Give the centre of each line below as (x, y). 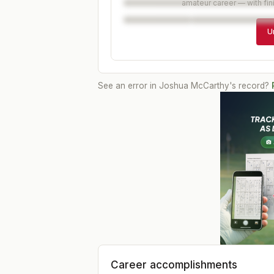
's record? (249, 85)
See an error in (128, 85)
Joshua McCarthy (194, 85)
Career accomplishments (174, 265)
